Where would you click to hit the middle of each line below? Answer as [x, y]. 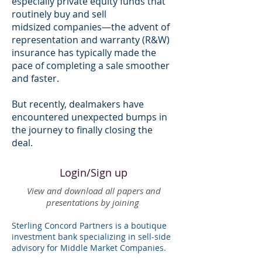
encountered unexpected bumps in [89, 117]
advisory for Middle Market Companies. [90, 248]
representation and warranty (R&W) [91, 40]
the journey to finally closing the [82, 130]
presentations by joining [94, 202]
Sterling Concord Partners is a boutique [89, 225]
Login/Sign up [94, 173]
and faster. [35, 78]
